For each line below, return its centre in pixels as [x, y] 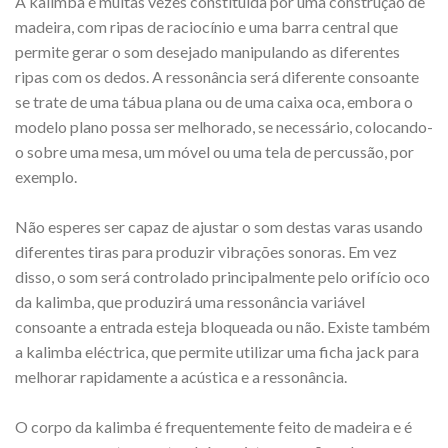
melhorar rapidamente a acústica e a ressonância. [181, 377]
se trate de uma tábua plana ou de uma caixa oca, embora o [214, 102]
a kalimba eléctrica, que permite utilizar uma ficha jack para [217, 352]
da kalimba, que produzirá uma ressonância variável [190, 302]
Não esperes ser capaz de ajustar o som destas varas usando [219, 227]
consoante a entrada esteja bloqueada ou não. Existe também [222, 327]
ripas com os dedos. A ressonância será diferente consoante [217, 77]
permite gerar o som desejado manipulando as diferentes [207, 52]
